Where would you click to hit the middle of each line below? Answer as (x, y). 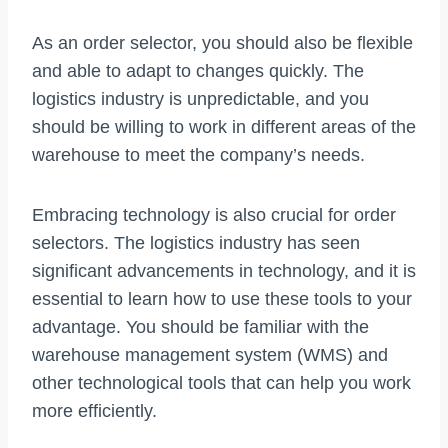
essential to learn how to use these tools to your (222, 299)
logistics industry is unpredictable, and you (200, 99)
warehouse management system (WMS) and (210, 355)
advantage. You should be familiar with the (200, 327)
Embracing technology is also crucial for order (214, 215)
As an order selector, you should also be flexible (222, 43)
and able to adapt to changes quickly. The (198, 71)
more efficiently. (94, 411)
